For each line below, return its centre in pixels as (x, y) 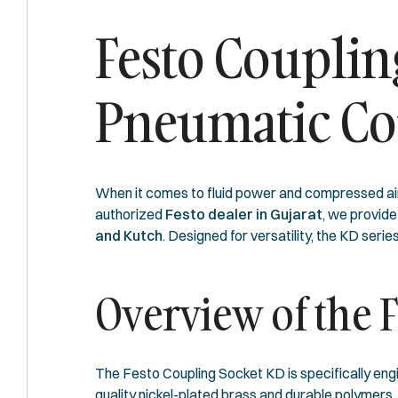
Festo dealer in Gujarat (244, 214)
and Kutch (129, 235)
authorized (130, 214)
